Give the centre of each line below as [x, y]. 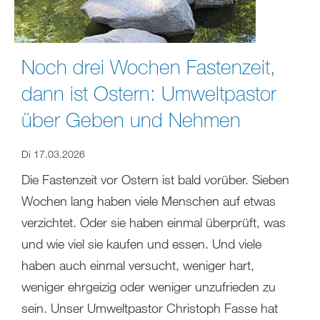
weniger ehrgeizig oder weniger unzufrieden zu [149, 287]
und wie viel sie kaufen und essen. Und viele [141, 244]
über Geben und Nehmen [131, 120]
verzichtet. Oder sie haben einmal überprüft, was [154, 222]
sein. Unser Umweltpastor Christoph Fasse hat [150, 308]
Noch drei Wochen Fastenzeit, [149, 67]
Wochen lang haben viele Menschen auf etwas [149, 201]
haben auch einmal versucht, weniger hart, [138, 265]
